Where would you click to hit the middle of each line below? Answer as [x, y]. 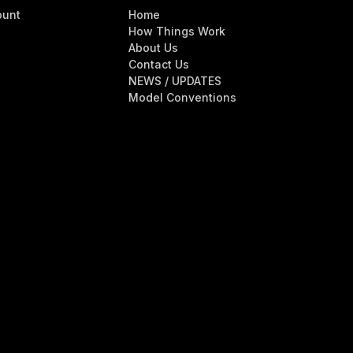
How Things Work [176, 31]
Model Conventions [182, 97]
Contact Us [158, 64]
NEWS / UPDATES [175, 80]
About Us [153, 47]
